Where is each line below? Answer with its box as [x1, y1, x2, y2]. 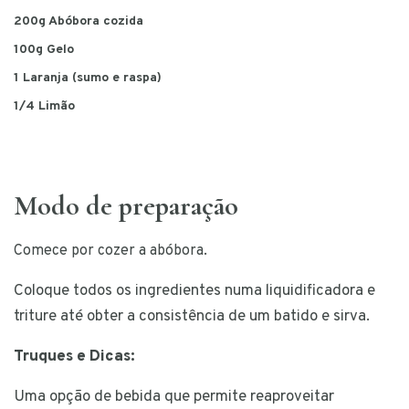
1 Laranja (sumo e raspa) [14, 70, 162, 87]
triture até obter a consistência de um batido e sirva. [14, 307, 370, 328]
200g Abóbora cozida [14, 14, 143, 30]
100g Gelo [14, 42, 74, 58]
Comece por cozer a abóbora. [14, 242, 207, 261]
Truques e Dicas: [14, 347, 135, 368]
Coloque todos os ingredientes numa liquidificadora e [14, 281, 375, 302]
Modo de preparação [14, 189, 238, 224]
